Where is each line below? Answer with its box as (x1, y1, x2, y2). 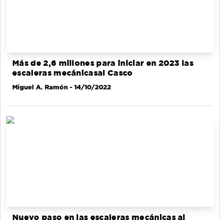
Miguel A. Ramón (12, 83, 68, 91)
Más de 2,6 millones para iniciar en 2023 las (12, 59, 194, 68)
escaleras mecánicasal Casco (12, 69, 133, 78)
